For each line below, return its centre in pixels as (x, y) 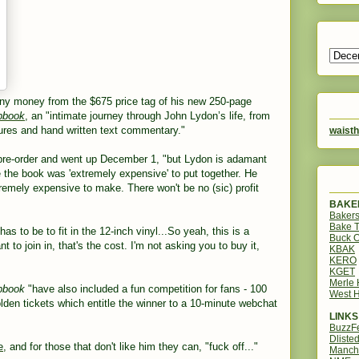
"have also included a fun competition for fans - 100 (147, 289)
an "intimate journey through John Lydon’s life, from (149, 116)
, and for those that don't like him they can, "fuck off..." (131, 347)
